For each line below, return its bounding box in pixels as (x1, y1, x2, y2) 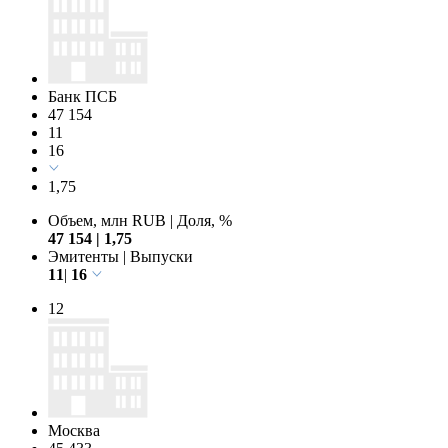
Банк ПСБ (48, 87, 117, 105)
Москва (48, 421, 100, 439)
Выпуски (126, 247, 193, 265)
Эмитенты (48, 247, 123, 265)
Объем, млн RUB (48, 211, 170, 229)
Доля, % (173, 211, 232, 229)
